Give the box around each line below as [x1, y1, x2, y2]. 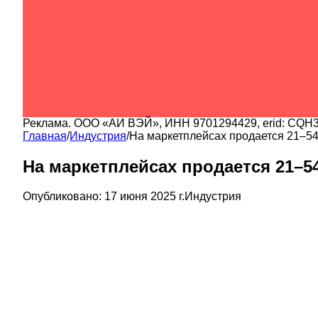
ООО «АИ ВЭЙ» [74, 116, 159, 129]
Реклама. [23, 116, 74, 129]
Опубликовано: [23, 190, 102, 203]
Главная [23, 129, 67, 142]
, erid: [257, 116, 287, 129]
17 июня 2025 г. [104, 190, 185, 203]
